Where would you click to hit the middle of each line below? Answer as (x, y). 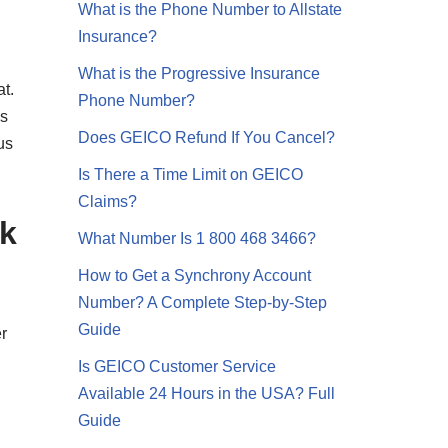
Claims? (108, 202)
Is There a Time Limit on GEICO (191, 175)
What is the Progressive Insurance (199, 74)
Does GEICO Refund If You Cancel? (207, 138)
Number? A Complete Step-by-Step (203, 303)
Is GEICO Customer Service (177, 367)
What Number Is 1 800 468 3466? (197, 239)
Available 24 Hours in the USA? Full (207, 394)
